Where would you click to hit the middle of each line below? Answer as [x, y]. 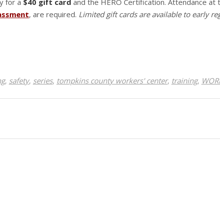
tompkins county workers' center [112, 81]
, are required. [54, 14]
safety [19, 81]
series [43, 81]
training [184, 81]
